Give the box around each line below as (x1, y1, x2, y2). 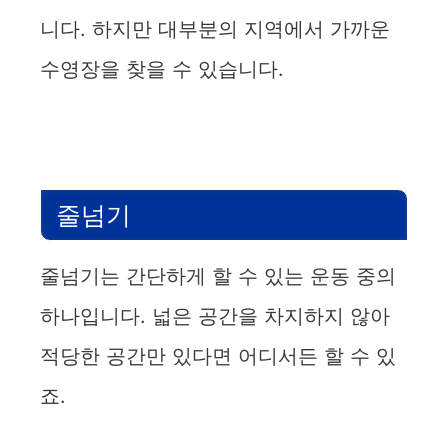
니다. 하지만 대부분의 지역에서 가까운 (40, 16, 390, 41)
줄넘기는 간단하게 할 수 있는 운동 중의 (40, 263, 396, 288)
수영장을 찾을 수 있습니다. (40, 56, 284, 81)
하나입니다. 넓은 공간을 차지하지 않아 (40, 303, 390, 328)
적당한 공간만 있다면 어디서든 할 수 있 (40, 343, 396, 368)
